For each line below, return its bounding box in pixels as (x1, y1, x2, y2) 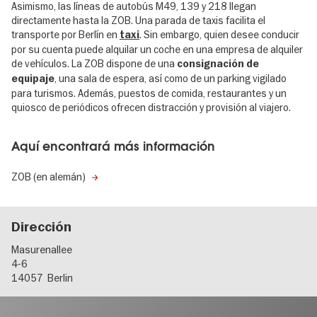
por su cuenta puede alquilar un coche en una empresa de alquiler (11, 43, 303, 57)
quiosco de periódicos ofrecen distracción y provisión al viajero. (11, 101, 291, 115)
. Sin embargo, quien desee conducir (139, 28, 299, 42)
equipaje (11, 73, 54, 86)
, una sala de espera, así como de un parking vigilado (54, 72, 287, 86)
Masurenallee (11, 243, 72, 257)
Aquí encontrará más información (11, 138, 215, 155)
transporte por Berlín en (11, 28, 120, 42)
